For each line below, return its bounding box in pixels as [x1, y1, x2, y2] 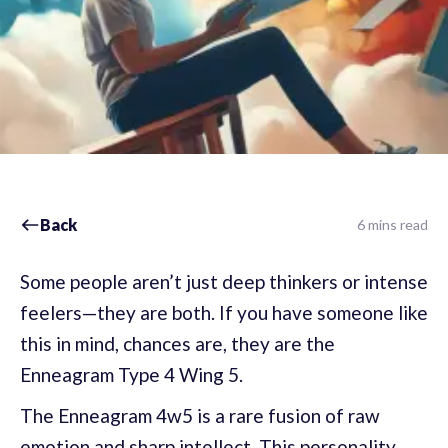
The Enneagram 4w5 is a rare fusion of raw [20, 404, 380, 427]
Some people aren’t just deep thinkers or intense [20, 270, 428, 293]
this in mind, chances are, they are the [20, 332, 335, 355]
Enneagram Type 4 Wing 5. [20, 363, 243, 386]
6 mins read [357, 216, 428, 233]
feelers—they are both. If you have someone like [20, 301, 428, 324]
